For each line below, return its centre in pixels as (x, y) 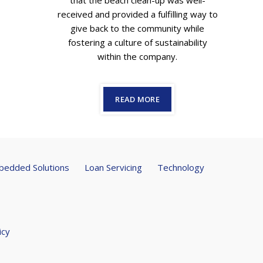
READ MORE (138, 99)
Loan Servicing (113, 167)
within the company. (138, 56)
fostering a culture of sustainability (137, 42)
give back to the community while (138, 28)
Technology (181, 167)
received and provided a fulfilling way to (137, 14)
